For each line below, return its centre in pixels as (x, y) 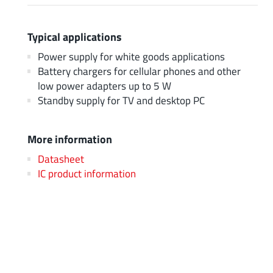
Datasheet (61, 158)
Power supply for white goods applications (131, 56)
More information (70, 139)
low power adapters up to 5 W (104, 85)
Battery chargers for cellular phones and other (139, 71)
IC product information (87, 173)
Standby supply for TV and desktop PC (121, 100)
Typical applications (75, 36)
